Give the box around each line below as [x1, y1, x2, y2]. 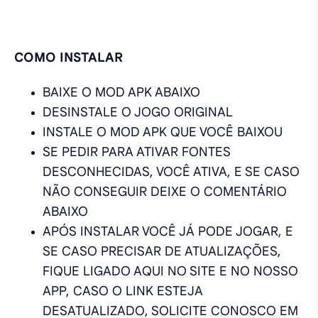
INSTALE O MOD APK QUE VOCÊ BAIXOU [43, 124, 283, 140]
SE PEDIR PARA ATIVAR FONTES [43, 143, 231, 160]
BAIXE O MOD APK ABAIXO [43, 84, 200, 100]
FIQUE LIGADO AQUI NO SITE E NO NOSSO [43, 263, 298, 279]
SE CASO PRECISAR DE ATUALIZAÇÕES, [43, 243, 281, 259]
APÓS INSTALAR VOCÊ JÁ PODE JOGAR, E [43, 223, 293, 239]
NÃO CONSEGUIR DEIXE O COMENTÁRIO [43, 183, 287, 199]
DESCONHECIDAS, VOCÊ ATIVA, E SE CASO [43, 163, 300, 180]
